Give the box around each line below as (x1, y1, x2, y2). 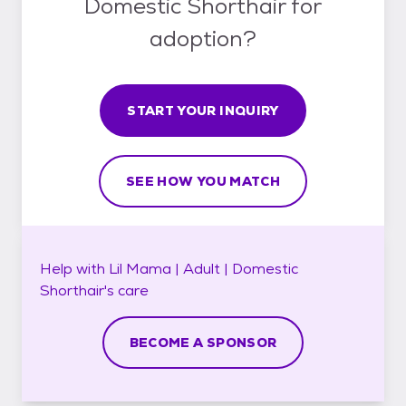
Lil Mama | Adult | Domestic (109, 258, 298, 278)
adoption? (150, 24, 256, 53)
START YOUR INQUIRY (127, 101, 279, 119)
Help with (40, 258, 109, 278)
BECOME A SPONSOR (129, 333, 277, 351)
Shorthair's (40, 280, 114, 300)
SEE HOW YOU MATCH (126, 172, 280, 189)
